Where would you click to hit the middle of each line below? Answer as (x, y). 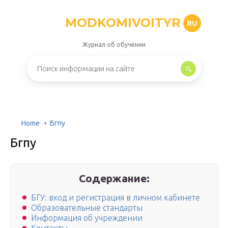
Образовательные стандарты (87, 208)
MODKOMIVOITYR (123, 23)
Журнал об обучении (114, 45)
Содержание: (115, 178)
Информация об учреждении (87, 218)
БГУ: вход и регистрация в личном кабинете (116, 198)
